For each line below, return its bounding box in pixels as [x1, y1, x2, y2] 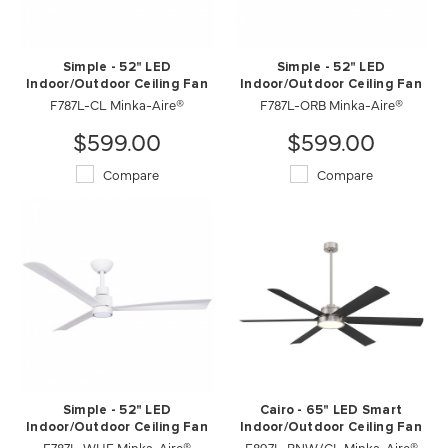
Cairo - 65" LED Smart [259, 404, 403, 417]
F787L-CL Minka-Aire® [50, 95, 184, 113]
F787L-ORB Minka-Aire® [259, 95, 403, 113]
